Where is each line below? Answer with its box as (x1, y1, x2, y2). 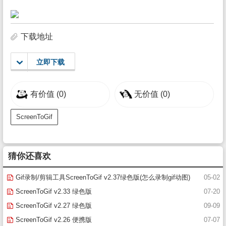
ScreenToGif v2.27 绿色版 (14, 202, 92, 209)
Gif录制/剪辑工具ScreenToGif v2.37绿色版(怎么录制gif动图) (14, 174, 190, 181)
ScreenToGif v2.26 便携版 (14, 216, 92, 223)
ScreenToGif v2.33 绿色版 (14, 188, 92, 195)
